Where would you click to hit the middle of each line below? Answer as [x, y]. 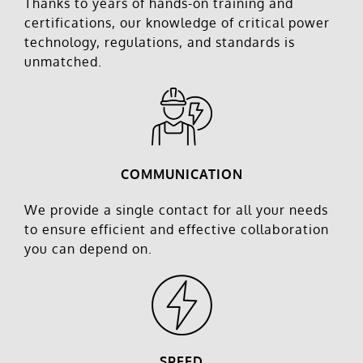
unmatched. [63, 62]
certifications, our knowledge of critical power [177, 23]
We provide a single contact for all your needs [176, 209]
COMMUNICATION [181, 174]
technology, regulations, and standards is [159, 43]
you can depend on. [88, 248]
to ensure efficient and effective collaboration [176, 229]
